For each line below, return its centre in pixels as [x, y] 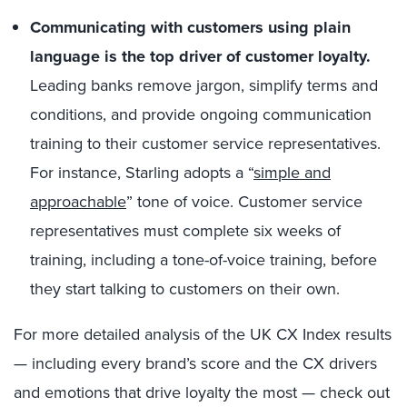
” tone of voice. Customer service [244, 202]
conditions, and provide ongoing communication [201, 114]
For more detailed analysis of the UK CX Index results [203, 334]
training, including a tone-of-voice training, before [203, 260]
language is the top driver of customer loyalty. [200, 57]
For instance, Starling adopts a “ [142, 173]
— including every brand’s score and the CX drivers [195, 363]
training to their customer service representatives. [205, 144]
